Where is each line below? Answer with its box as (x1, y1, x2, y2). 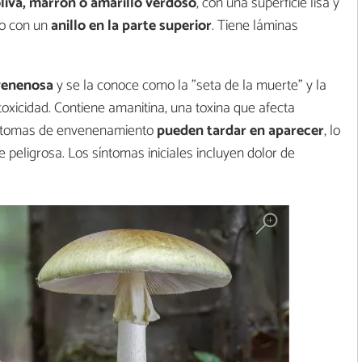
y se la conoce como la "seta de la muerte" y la (53, 74, 326, 99)
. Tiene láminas (212, 14, 298, 39)
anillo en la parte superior (51, 14, 212, 39)
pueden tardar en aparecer (157, 119, 324, 144)
